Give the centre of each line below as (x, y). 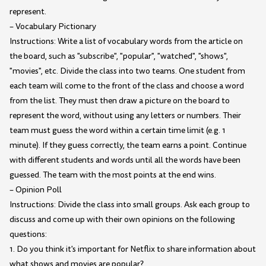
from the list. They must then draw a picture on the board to (120, 101)
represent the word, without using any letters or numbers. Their (125, 116)
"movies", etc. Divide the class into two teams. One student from (127, 71)
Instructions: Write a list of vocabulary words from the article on (126, 42)
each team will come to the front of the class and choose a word (127, 86)
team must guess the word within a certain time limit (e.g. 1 (118, 131)
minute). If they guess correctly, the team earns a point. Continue (128, 145)
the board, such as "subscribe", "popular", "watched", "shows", (119, 56)
